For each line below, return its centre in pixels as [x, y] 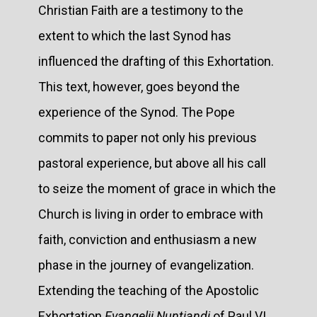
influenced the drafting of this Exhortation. [156, 61]
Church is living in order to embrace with [151, 214]
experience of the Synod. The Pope [137, 112]
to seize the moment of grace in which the [157, 188]
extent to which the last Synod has [135, 35]
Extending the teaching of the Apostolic [149, 290]
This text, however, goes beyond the [139, 86]
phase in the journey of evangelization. [146, 265]
